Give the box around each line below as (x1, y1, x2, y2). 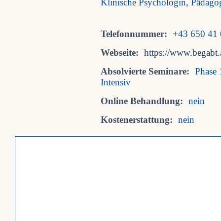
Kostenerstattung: (101, 114, 173, 125)
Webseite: (101, 47, 139, 58)
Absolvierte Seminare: (101, 66, 189, 77)
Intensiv (101, 77, 131, 88)
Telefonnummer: (101, 29, 167, 39)
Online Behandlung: (101, 96, 183, 107)
